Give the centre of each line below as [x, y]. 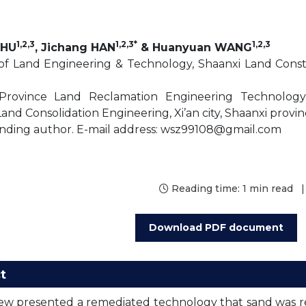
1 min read [267, 189]
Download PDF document [216, 227]
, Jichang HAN [75, 47]
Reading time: [205, 189]
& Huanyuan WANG [195, 47]
